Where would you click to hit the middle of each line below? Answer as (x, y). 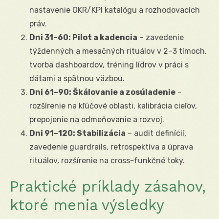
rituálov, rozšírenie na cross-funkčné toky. (107, 160)
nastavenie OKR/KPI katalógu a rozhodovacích (115, 10)
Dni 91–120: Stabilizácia (77, 133)
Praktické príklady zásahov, (108, 186)
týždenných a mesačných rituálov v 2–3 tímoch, (118, 51)
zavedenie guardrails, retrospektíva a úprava (111, 147)
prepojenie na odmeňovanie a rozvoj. (97, 119)
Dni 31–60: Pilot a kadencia (83, 37)
